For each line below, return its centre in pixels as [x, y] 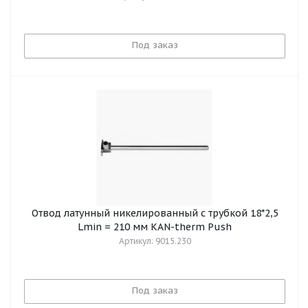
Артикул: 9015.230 [155, 241]
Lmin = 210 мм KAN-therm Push [155, 227]
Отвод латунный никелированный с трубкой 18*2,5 [155, 213]
